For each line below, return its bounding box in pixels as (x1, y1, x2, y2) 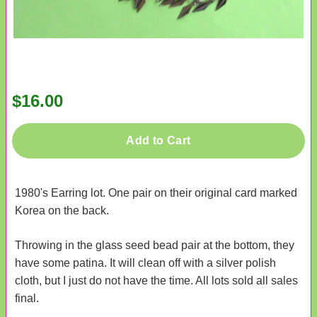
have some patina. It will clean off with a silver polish (15, 256, 276, 269)
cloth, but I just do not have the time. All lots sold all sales (15, 274, 298, 287)
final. (15, 292, 39, 304)
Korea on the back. (15, 204, 109, 217)
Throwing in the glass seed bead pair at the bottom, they (15, 238, 294, 251)
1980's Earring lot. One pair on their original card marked (15, 186, 297, 199)
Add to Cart (126, 134, 191, 146)
